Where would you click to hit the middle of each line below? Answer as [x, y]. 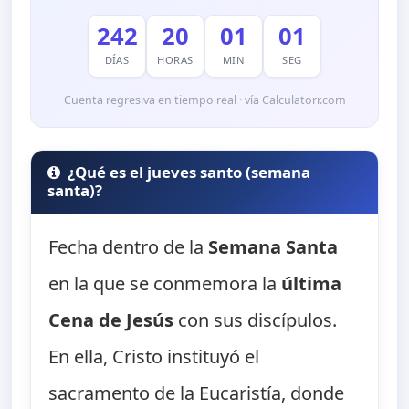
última [312, 284]
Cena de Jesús [111, 320]
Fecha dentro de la [129, 247]
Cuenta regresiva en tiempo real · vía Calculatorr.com [204, 100]
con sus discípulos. [256, 320]
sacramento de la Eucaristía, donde [197, 393]
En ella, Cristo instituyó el [154, 357]
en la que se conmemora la [165, 284]
